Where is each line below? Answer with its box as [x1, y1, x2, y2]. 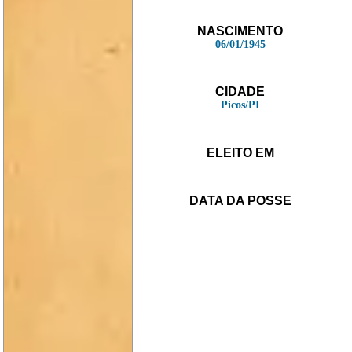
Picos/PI [221, 99, 260, 112]
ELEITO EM [206, 145, 274, 159]
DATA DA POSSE [189, 194, 291, 208]
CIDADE [215, 85, 266, 99]
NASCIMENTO [197, 24, 284, 38]
